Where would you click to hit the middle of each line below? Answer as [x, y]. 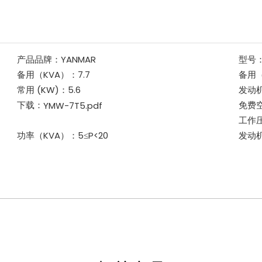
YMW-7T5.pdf [73, 105]
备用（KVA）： [47, 74]
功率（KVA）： [47, 135]
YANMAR [78, 59]
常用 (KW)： [42, 89]
